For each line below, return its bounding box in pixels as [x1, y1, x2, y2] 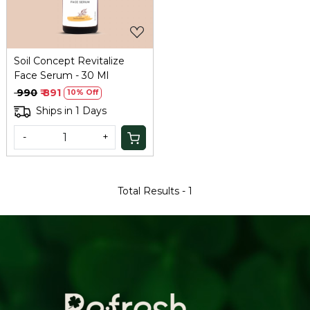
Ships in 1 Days [36, 104, 107, 118]
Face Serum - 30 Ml [14, 69, 109, 82]
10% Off [67, 88, 99, 98]
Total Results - [118, 184, 188, 197]
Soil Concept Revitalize [14, 54, 125, 67]
